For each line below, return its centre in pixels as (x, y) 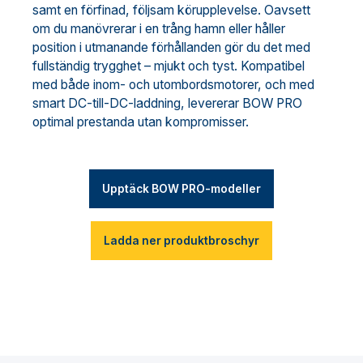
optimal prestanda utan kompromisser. (141, 122)
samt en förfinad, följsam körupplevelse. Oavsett (171, 10)
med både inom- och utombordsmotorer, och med (173, 85)
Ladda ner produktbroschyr (181, 240)
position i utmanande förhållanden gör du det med (171, 47)
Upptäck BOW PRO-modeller (181, 188)
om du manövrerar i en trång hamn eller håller (159, 29)
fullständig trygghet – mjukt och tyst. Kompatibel (169, 66)
